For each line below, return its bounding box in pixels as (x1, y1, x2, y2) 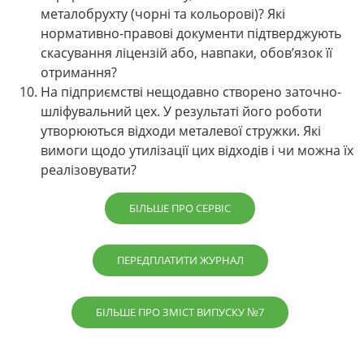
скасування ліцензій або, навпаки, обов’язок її (41, 44, 332, 63)
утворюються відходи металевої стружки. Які (41, 122, 321, 141)
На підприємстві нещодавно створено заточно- (41, 83, 341, 102)
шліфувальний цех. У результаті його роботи (41, 102, 322, 121)
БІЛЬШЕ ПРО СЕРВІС (129, 201, 231, 216)
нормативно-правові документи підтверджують (41, 24, 341, 43)
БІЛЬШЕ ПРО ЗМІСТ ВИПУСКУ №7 (96, 305, 264, 320)
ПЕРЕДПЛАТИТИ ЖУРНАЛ (116, 253, 244, 268)
